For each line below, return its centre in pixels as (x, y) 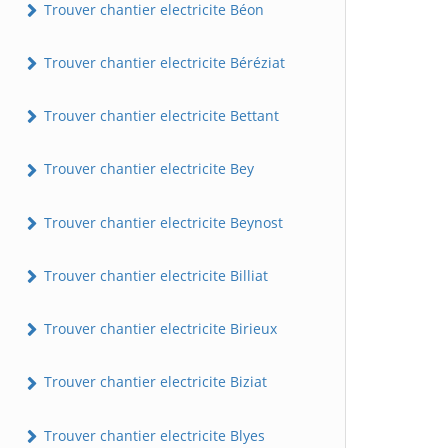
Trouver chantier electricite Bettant (159, 116)
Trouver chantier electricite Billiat (154, 275)
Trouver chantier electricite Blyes (152, 435)
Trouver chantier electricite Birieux (158, 329)
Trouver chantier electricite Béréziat (162, 62)
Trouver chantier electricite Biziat (153, 382)
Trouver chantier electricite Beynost (161, 222)
